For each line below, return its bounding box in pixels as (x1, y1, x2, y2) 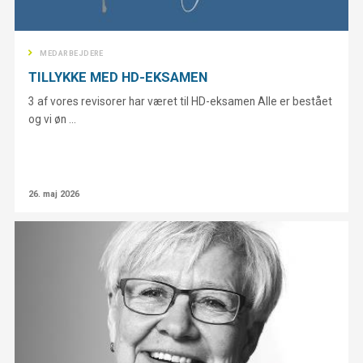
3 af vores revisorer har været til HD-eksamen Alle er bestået (28, 94, 333, 108)
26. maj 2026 (28, 189, 80, 200)
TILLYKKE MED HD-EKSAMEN (28, 69, 208, 86)
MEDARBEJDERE (40, 49, 104, 58)
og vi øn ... (28, 112, 77, 126)
